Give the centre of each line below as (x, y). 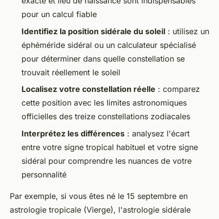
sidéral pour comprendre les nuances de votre (107, 161)
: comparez (178, 89)
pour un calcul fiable (59, 14)
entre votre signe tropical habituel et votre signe (110, 147)
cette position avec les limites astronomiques (104, 103)
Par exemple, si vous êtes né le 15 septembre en (99, 196)
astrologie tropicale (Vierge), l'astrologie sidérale (100, 209)
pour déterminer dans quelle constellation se (103, 58)
